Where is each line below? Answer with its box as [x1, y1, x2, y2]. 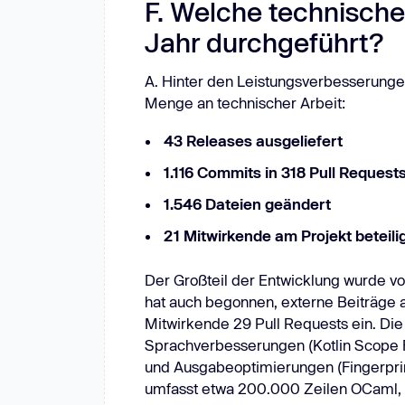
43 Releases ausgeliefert [164, 132, 344, 150]
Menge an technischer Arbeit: [144, 94, 345, 112]
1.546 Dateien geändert [164, 194, 332, 212]
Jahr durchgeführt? [144, 25, 383, 58]
